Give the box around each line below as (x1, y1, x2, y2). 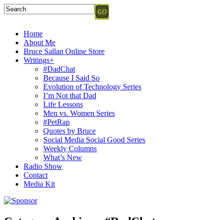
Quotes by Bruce (43, 127, 96, 135)
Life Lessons (43, 100, 83, 109)
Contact (24, 171, 48, 179)
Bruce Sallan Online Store (24, 47, 105, 55)
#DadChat (43, 65, 75, 73)
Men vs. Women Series (43, 109, 115, 117)
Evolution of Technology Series (43, 82, 141, 91)
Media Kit (24, 180, 55, 188)
